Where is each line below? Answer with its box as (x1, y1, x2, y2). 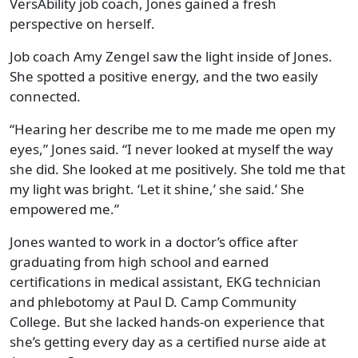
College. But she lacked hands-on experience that (10, 312, 324, 331)
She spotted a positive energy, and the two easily (10, 66, 318, 86)
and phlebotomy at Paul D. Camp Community (10, 292, 296, 311)
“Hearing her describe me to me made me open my (10, 119, 336, 138)
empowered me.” (10, 199, 119, 218)
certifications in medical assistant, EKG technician (10, 272, 321, 291)
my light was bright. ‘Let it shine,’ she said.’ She (10, 179, 304, 198)
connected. (10, 86, 81, 105)
